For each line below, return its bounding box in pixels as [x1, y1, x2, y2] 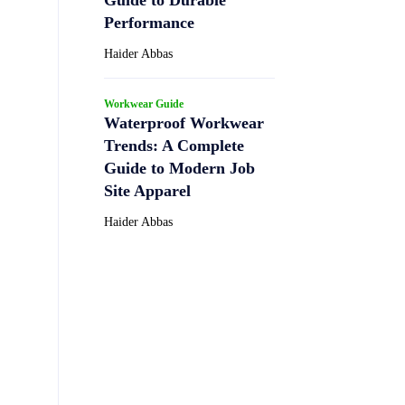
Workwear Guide [104, 97, 184, 110]
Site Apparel [104, 181, 191, 200]
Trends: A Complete [104, 136, 244, 155]
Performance [104, 13, 194, 32]
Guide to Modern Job [104, 158, 255, 177]
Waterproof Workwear [104, 113, 264, 132]
